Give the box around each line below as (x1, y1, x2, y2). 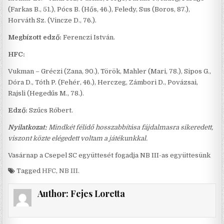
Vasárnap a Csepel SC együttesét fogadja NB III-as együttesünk (8, 151, 211, 159)
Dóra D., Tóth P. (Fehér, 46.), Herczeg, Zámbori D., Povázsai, (8, 78, 198, 86)
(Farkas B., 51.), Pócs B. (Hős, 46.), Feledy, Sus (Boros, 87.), (8, 5, 190, 13)
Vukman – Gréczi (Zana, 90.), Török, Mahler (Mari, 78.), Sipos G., (8, 67, 211, 75)
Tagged (15, 166, 42, 174)
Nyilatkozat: (8, 123, 49, 131)
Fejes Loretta (70, 187, 125, 199)
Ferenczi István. (63, 33, 115, 41)
